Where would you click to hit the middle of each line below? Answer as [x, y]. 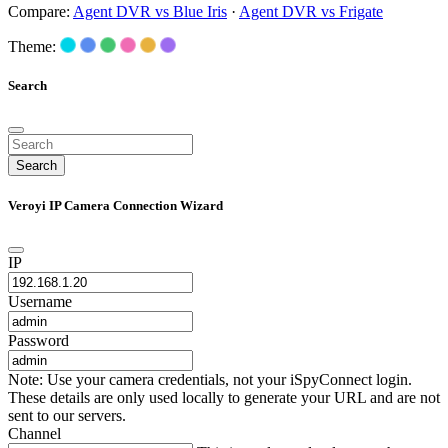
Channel [34, 434]
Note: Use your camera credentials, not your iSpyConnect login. [210, 380]
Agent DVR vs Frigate [311, 11]
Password [38, 341]
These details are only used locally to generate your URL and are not [224, 398]
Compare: [40, 11]
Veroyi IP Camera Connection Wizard [115, 206]
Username [40, 302]
